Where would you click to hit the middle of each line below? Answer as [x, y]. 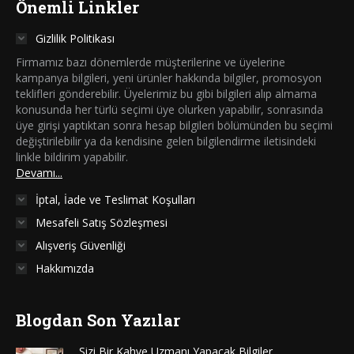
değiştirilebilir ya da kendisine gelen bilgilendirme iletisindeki [166, 141]
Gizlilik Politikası [75, 38]
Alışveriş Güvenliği [81, 245]
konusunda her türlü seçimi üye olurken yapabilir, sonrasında [169, 109]
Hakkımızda [65, 268]
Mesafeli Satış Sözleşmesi [102, 222]
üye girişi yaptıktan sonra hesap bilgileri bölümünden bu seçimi [174, 125]
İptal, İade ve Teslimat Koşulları [115, 199]
